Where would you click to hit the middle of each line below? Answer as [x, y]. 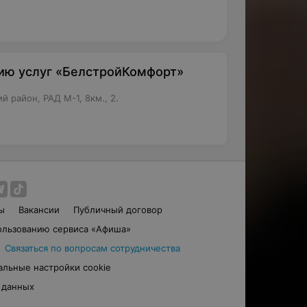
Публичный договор [118, 210]
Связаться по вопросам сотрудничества [92, 248]
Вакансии [39, 210]
